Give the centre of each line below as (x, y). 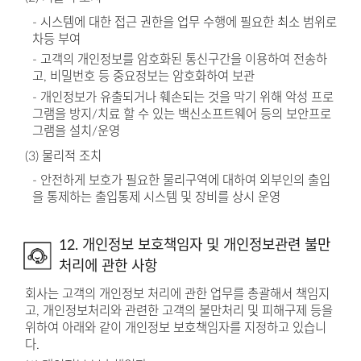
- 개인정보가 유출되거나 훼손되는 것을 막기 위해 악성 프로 (183, 98)
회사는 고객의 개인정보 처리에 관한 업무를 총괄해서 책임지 (177, 295)
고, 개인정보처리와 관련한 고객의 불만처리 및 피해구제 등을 (178, 311)
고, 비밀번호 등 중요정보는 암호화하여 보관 (144, 77)
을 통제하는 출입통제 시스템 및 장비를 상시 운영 (157, 198)
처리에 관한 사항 (108, 266)
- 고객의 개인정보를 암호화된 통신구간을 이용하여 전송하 (180, 60)
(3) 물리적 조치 (63, 156)
